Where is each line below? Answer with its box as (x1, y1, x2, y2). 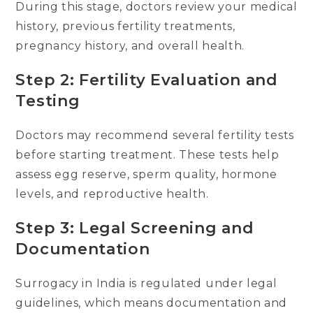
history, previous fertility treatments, (15, 19, 235, 33)
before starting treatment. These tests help (15, 147, 279, 161)
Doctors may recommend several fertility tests (15, 128, 294, 142)
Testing (15, 91, 80, 110)
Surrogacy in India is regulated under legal (15, 276, 277, 290)
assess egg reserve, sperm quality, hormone (15, 167, 277, 181)
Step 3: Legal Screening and (15, 218, 254, 238)
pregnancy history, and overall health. (15, 38, 245, 52)
